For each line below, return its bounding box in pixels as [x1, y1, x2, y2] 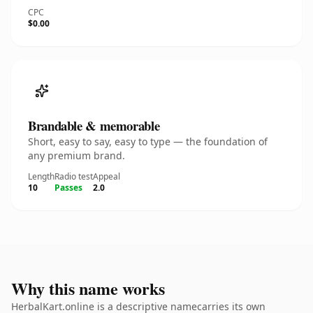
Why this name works [11, 276, 165, 300]
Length [28, 170, 54, 182]
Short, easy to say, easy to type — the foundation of [28, 135, 268, 148]
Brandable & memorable [28, 116, 160, 135]
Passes [54, 182, 82, 194]
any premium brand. [28, 149, 125, 162]
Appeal [93, 170, 120, 182]
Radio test [54, 170, 93, 182]
